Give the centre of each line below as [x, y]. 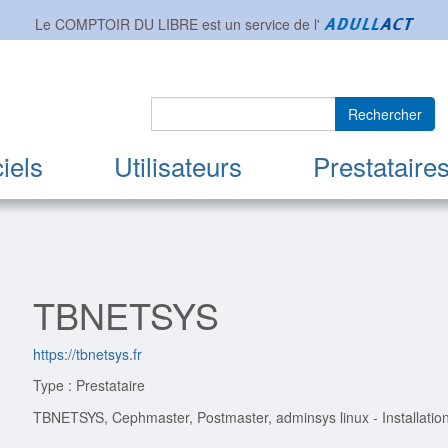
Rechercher [385, 114]
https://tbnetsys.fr [87, 354]
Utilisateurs [177, 166]
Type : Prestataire [88, 385]
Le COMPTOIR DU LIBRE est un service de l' [179, 23]
